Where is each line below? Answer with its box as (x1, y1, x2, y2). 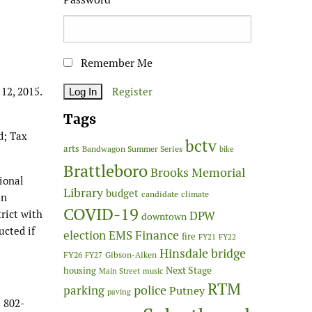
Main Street (99, 265, 140, 276)
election (63, 227, 106, 243)
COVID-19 (63, 203, 139, 225)
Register (112, 84, 153, 98)
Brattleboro (63, 159, 148, 182)
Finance (135, 226, 179, 243)
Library (63, 184, 103, 201)
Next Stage (166, 263, 212, 276)
